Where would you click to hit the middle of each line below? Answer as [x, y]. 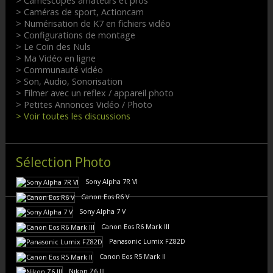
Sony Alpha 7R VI [111, 182]
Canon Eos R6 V [105, 196]
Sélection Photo [63, 162]
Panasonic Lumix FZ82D [147, 241]
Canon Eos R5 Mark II [132, 256]
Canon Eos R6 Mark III [135, 226]
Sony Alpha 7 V [102, 211]
